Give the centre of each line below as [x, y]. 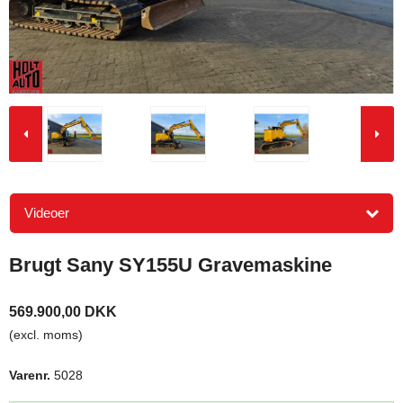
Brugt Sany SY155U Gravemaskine [170, 264]
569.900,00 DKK [63, 312]
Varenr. [30, 376]
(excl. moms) [46, 335]
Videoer [47, 212]
